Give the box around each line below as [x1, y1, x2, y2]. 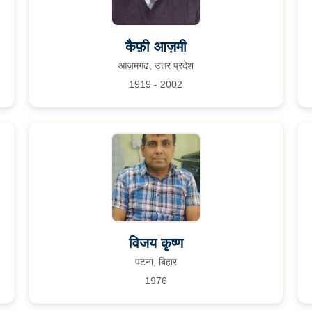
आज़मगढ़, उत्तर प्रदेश [118, 60, 194, 71]
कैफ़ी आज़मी [125, 39, 187, 54]
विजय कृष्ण [128, 235, 183, 251]
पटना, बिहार [134, 256, 177, 267]
